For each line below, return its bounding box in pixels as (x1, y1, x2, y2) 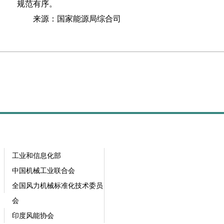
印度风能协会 (12, 211, 54, 219)
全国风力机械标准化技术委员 (12, 181, 103, 189)
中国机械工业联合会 (12, 166, 75, 174)
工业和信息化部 (12, 151, 61, 159)
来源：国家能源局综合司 (17, 14, 121, 23)
